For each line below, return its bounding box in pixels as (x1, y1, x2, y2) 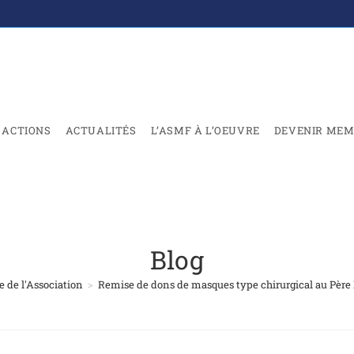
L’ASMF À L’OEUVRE (150, 123, 260, 137)
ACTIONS (2, 123, 51, 137)
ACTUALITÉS (65, 123, 137, 137)
